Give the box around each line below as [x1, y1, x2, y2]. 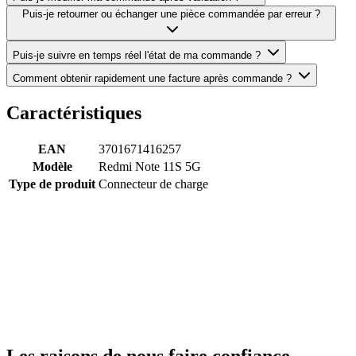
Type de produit [9, 176, 95, 191]
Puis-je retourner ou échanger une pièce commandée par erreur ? [21, 8, 320, 21]
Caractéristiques [6, 103, 141, 123]
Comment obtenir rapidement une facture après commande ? [13, 72, 292, 85]
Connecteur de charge [99, 176, 208, 191]
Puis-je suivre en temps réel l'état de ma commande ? [13, 49, 261, 62]
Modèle [32, 159, 72, 173]
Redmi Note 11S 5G [99, 159, 201, 173]
